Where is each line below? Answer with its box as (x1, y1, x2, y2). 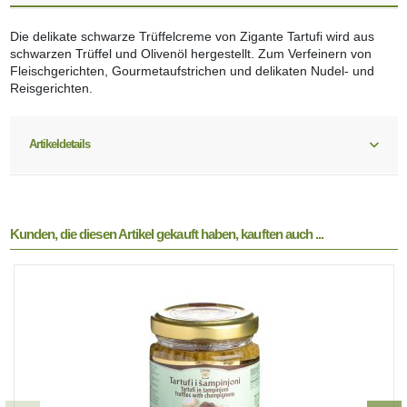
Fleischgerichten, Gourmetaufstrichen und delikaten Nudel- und (9, 64, 374, 79)
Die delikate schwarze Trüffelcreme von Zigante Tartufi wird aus (9, 29, 374, 45)
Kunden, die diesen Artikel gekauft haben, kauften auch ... (9, 226, 324, 243)
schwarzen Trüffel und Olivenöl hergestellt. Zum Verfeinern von (9, 46, 372, 62)
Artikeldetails (28, 137, 91, 152)
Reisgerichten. (9, 81, 93, 96)
